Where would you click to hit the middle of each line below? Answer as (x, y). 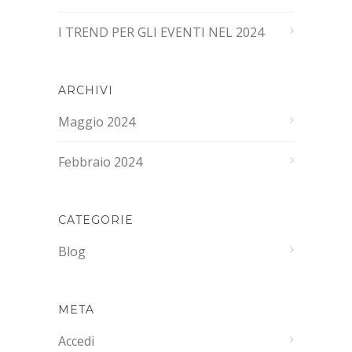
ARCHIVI (86, 90)
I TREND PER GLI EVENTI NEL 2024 (161, 32)
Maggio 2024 (97, 122)
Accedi (76, 341)
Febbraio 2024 (100, 162)
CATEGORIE (96, 220)
